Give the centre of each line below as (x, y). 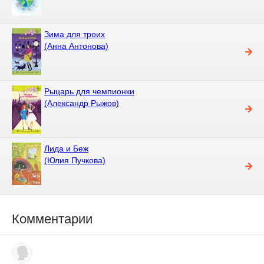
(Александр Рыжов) (82, 103)
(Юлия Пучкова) (75, 160)
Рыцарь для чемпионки (89, 91)
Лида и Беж (66, 148)
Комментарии (52, 219)
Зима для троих (75, 34)
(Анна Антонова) (76, 46)
